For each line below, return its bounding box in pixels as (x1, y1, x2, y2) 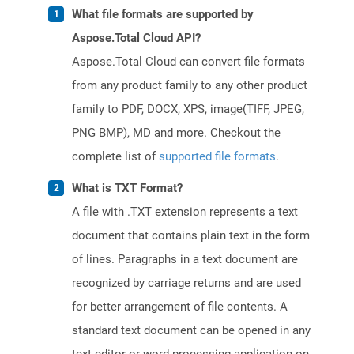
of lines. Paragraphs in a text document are (72, 252, 298, 267)
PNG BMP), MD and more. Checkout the (72, 126, 281, 141)
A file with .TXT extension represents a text (72, 205, 298, 220)
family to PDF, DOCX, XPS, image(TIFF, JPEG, (72, 102, 304, 117)
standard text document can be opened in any (72, 323, 311, 338)
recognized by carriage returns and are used (72, 276, 301, 291)
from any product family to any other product (72, 78, 307, 93)
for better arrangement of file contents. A (72, 299, 288, 314)
